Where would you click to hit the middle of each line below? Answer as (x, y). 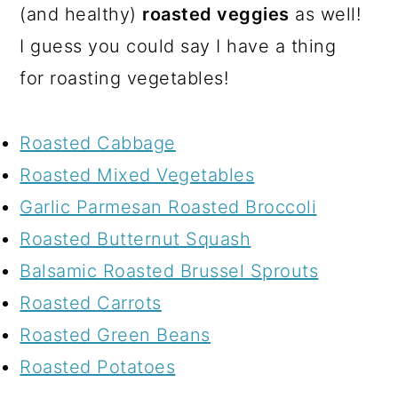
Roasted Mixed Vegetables (137, 175)
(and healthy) (81, 15)
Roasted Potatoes (98, 367)
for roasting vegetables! (124, 79)
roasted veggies (216, 15)
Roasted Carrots (91, 303)
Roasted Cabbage (98, 143)
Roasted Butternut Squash (135, 239)
